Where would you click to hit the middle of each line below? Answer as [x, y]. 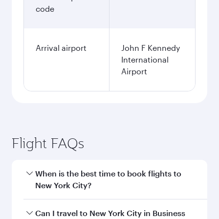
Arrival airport [61, 48]
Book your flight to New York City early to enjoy [110, 211]
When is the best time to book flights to [108, 173]
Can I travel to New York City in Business [110, 213]
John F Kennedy [151, 48]
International [145, 59]
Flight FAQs [48, 143]
